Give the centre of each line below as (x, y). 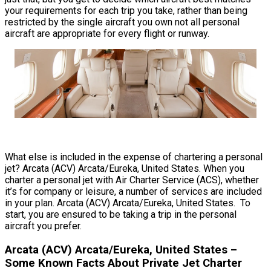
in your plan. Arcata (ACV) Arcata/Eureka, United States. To (128, 203)
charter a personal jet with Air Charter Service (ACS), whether (132, 180)
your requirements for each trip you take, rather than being (126, 10)
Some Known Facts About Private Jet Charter (123, 263)
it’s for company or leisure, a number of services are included (133, 191)
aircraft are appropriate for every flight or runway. (107, 33)
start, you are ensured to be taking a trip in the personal (121, 214)
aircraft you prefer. (43, 226)
